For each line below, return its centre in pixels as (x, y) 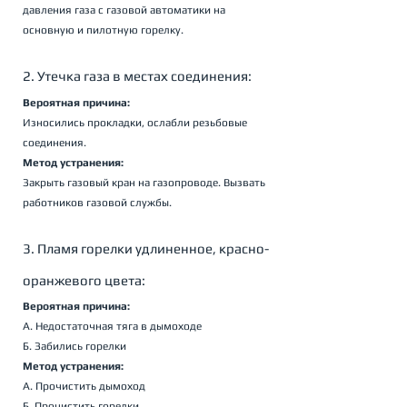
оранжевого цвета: (84, 280)
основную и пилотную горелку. (103, 30)
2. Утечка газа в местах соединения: (137, 75)
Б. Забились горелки (74, 346)
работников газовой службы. (97, 202)
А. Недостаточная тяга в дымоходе (112, 326)
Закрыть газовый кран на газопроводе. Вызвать (145, 182)
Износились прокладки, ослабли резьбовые (136, 122)
